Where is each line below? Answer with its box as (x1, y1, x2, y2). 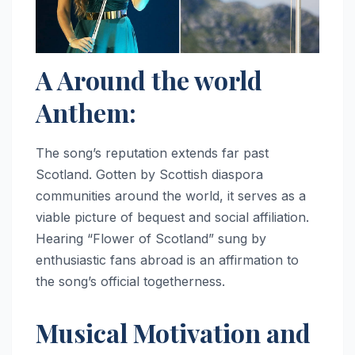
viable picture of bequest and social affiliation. (36, 209, 309, 226)
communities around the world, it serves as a (36, 188, 306, 204)
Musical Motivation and (36, 315, 311, 350)
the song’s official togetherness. (36, 273, 225, 290)
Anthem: (36, 95, 136, 130)
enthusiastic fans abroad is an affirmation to (36, 252, 299, 269)
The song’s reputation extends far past (36, 145, 269, 162)
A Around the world (36, 63, 262, 97)
